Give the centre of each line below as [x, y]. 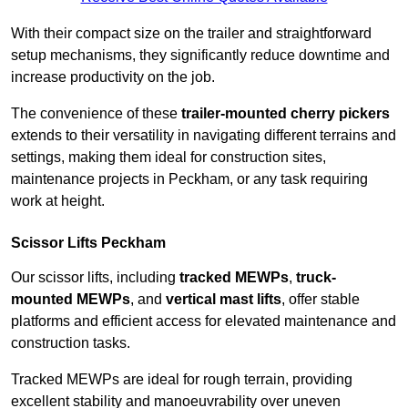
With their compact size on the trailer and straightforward [191, 34]
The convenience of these [96, 114]
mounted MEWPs [71, 300]
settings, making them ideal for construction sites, [168, 158]
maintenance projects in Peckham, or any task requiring [189, 179]
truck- [316, 278]
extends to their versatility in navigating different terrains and [204, 136]
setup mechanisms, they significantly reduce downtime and [200, 56]
